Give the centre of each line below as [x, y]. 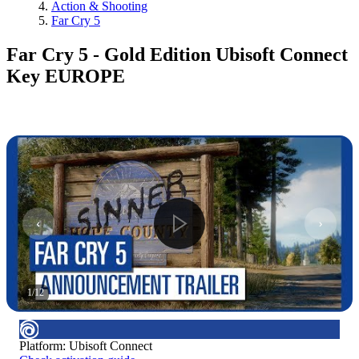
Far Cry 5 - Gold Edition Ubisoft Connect [177, 54]
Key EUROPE [66, 76]
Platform [41, 345]
